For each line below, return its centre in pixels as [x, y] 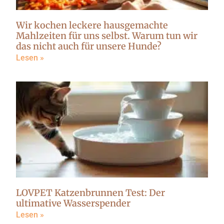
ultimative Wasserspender [73, 203]
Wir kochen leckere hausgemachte [92, 25]
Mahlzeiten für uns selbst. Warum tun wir [107, 36]
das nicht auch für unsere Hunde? [89, 46]
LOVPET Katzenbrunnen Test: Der [90, 193]
